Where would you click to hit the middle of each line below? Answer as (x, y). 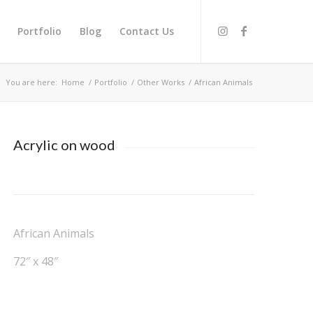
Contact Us (147, 31)
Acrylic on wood (65, 145)
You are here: (32, 82)
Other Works (161, 82)
